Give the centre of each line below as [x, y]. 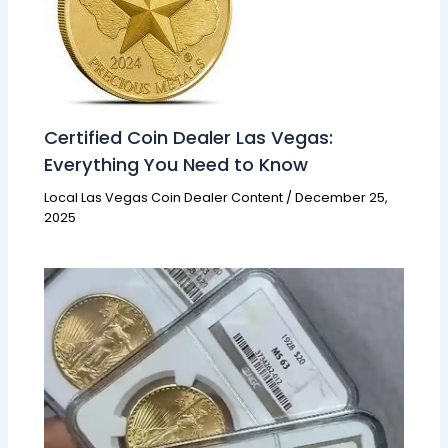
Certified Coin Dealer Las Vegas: [189, 137]
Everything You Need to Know [176, 164]
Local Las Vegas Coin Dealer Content [164, 198]
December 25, [342, 198]
